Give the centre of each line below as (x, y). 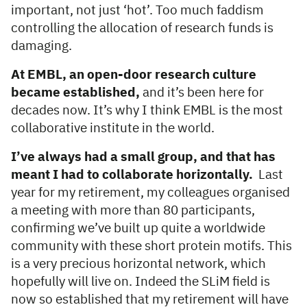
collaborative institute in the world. (114, 129)
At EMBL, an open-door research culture (134, 75)
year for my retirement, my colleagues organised (150, 193)
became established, (75, 93)
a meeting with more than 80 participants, (133, 211)
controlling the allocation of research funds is (142, 29)
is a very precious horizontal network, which (138, 265)
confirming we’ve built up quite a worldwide (138, 229)
